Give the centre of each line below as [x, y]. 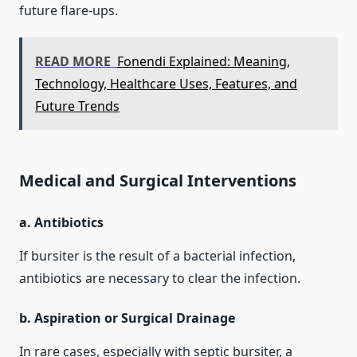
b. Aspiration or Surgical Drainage [127, 318]
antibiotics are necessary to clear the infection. [160, 279]
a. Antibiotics [61, 223]
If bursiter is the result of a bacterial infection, [157, 256]
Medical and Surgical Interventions [158, 181]
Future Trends [77, 106]
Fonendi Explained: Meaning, [204, 62]
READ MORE [73, 62]
